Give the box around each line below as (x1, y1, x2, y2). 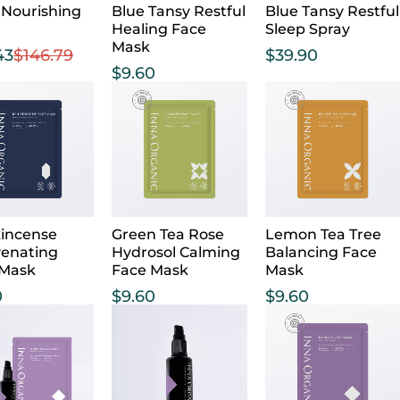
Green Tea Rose (112, 225, 225, 243)
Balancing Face (264, 243, 377, 261)
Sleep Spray (264, 21, 350, 38)
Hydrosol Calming (112, 243, 241, 261)
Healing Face (112, 21, 207, 38)
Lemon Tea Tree (264, 225, 381, 243)
